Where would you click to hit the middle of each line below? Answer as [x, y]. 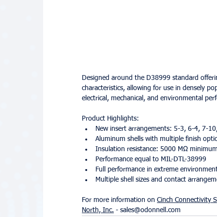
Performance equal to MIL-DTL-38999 [151, 160]
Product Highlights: [110, 119]
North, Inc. [98, 210]
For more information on [119, 200]
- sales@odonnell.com [147, 210]
